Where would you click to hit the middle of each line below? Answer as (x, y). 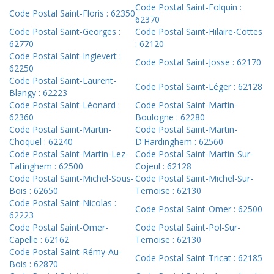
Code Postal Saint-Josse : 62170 (198, 62)
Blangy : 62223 (38, 93)
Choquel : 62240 (41, 142)
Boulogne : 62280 (170, 117)
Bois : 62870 (34, 264)
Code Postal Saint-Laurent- (63, 81)
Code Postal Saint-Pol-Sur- (188, 228)
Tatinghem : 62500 (46, 166)
